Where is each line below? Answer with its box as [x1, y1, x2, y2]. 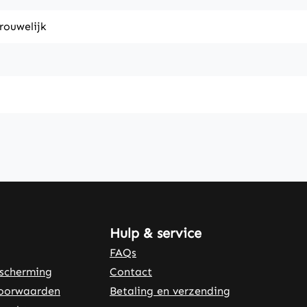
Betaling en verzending [110, 284, 230, 298]
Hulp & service [110, 225, 201, 242]
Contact [110, 265, 152, 279]
